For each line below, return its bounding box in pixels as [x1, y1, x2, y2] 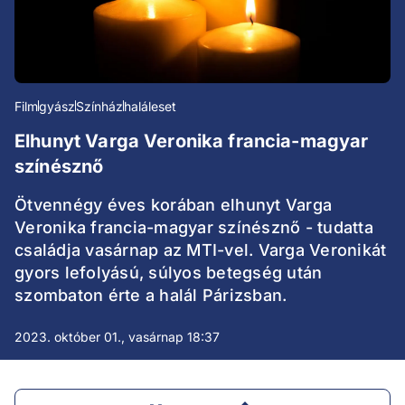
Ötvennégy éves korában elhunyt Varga [14, 195, 332, 215]
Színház [76, 99, 123, 115]
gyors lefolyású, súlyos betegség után [14, 263, 323, 283]
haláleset [124, 99, 176, 115]
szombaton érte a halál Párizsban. [14, 286, 287, 306]
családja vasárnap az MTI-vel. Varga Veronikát [14, 240, 387, 260]
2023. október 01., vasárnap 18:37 [14, 329, 220, 345]
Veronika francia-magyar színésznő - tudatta [14, 218, 373, 238]
